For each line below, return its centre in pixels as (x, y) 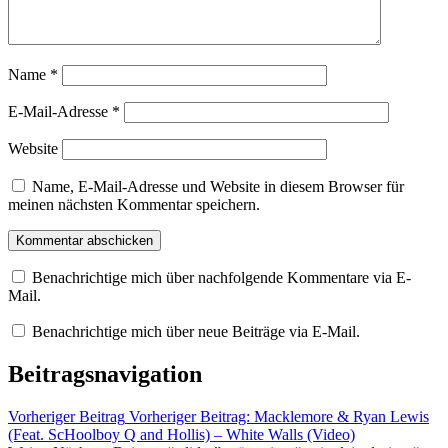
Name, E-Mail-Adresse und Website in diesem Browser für (218, 187)
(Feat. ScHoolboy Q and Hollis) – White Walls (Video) (181, 435)
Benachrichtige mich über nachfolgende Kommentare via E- (221, 278)
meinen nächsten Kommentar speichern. (134, 205)
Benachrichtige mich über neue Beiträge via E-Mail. (196, 332)
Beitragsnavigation (105, 374)
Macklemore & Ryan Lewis (341, 417)
